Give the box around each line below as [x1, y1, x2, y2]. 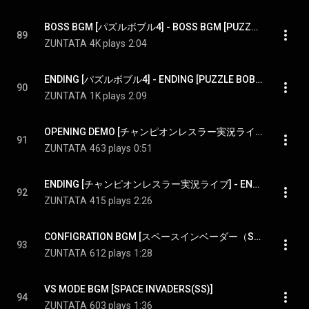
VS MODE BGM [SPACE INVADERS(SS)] [44, 283, 213, 295]
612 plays [90, 248, 131, 259]
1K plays [90, 90, 126, 101]
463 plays [90, 143, 131, 154]
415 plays [90, 195, 131, 206]
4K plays [90, 38, 126, 49]
